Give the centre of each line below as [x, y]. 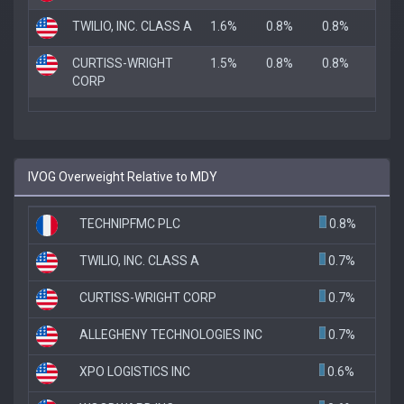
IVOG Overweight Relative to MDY [123, 176]
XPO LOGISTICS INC [135, 371]
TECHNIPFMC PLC [130, 223]
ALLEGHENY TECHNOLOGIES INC [171, 334]
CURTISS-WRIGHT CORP [148, 297]
